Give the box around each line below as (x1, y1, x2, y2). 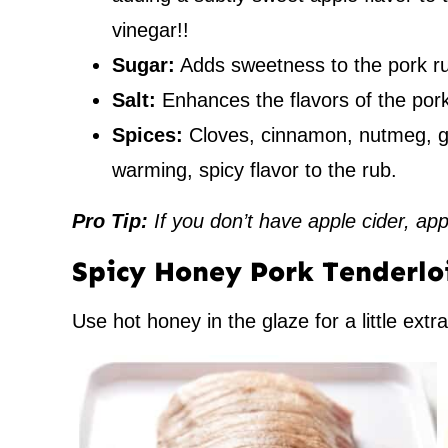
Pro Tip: (72, 210, 154, 232)
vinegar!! (112, 19, 189, 41)
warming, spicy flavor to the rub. (112, 159, 397, 181)
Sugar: (112, 54, 175, 76)
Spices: (112, 124, 183, 146)
